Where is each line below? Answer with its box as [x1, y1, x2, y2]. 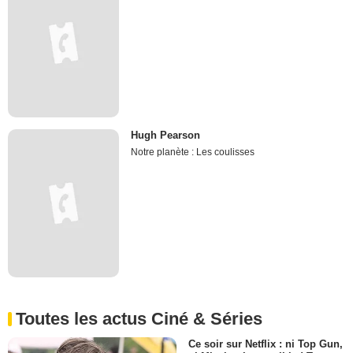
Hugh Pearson [131, 128, 201, 141]
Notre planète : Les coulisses [131, 146, 255, 158]
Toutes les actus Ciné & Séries [16, 309, 262, 329]
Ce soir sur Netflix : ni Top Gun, [188, 338, 343, 351]
